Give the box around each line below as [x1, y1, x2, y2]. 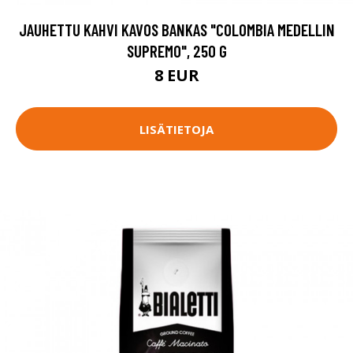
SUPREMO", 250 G [126, 41, 227, 61]
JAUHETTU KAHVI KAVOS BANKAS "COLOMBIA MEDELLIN [18, 20, 335, 39]
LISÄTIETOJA [139, 121, 214, 137]
